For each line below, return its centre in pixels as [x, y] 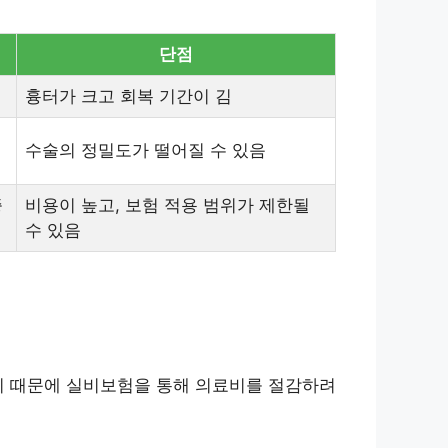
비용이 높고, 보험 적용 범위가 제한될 [167, 204]
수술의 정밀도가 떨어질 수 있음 [145, 149]
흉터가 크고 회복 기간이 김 [128, 95]
